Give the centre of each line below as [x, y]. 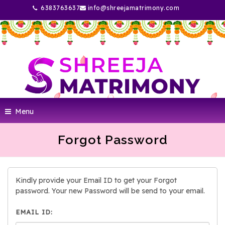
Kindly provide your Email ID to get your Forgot [96, 180]
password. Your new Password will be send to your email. [110, 191]
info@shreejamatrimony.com [133, 8]
